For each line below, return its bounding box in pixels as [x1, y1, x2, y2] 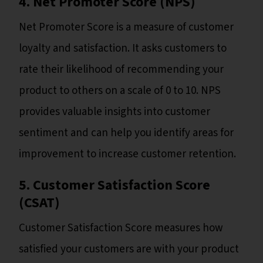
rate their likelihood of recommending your [19, 62, 224, 78]
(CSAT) [19, 193, 60, 214]
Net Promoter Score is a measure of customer [19, 19, 234, 36]
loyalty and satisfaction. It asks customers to [19, 41, 227, 57]
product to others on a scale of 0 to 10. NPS [19, 83, 221, 99]
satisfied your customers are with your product [19, 241, 239, 258]
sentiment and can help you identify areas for [19, 125, 234, 141]
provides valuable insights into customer [19, 104, 210, 120]
